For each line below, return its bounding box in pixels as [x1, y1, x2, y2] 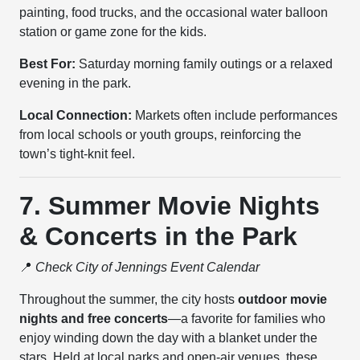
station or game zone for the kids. [19, 25, 207, 39]
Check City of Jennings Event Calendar [35, 260, 260, 274]
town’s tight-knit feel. [19, 147, 136, 161]
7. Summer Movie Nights [19, 191, 321, 220]
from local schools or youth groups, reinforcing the [19, 128, 302, 141]
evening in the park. [19, 76, 132, 90]
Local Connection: [19, 108, 133, 122]
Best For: [19, 57, 76, 71]
